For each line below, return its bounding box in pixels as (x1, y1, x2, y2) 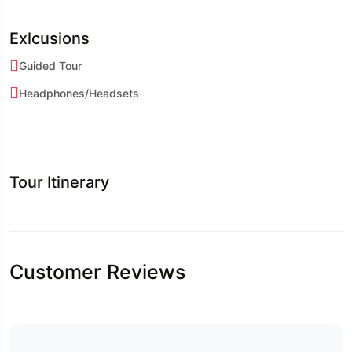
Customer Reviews (9, 259, 185, 284)
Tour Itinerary (9, 172, 109, 192)
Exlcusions (9, 28, 90, 48)
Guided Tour (19, 58, 82, 72)
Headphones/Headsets (19, 86, 139, 100)
